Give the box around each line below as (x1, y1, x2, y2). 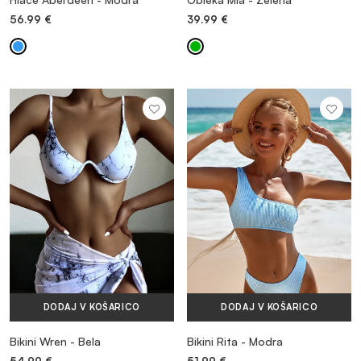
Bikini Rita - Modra (187, 334, 284, 349)
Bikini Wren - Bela (10, 334, 101, 349)
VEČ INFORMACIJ (20, 175, 120, 187)
